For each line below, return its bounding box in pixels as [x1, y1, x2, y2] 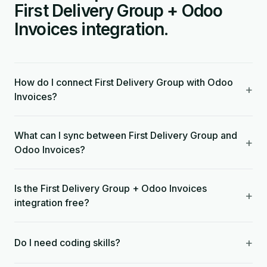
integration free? [14, 197, 89, 209]
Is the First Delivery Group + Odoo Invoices [14, 182, 207, 194]
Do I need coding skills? [14, 237, 120, 249]
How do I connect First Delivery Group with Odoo [14, 76, 233, 88]
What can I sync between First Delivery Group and [14, 129, 237, 141]
